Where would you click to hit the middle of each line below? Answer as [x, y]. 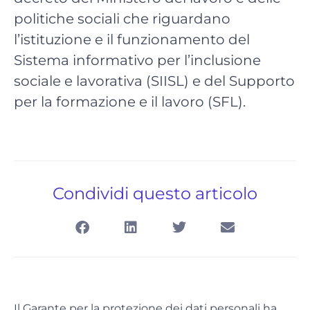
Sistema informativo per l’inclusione [137, 61]
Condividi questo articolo [155, 194]
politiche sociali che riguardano [122, 19]
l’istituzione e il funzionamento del [132, 40]
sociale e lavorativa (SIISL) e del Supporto [154, 81]
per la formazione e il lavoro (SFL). [130, 102]
